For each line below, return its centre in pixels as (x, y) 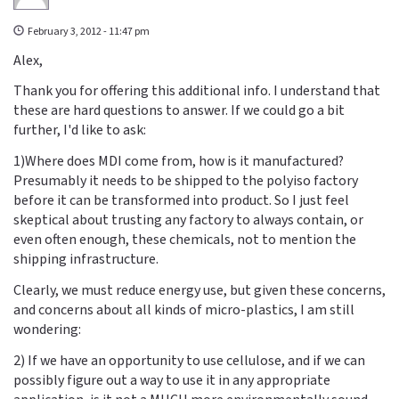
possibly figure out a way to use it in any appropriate (172, 380)
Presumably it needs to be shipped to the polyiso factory (186, 181)
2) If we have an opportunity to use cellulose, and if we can (189, 360)
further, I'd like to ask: (80, 130)
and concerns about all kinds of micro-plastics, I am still (184, 309)
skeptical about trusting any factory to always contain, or (188, 220)
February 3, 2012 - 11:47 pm (89, 31)
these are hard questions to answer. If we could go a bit (179, 111)
